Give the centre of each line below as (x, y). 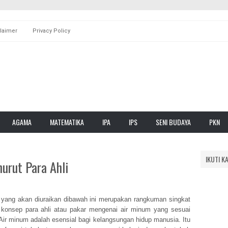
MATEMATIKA (67, 122)
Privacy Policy (51, 31)
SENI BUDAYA (173, 122)
